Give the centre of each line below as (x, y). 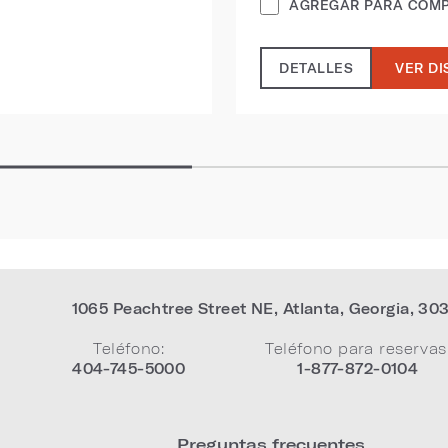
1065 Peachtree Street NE (172, 308)
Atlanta (311, 308)
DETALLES (316, 68)
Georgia (379, 308)
